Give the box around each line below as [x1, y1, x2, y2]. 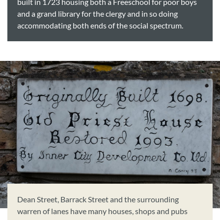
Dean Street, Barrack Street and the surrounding [17, 195, 179, 204]
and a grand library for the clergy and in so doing [17, 9, 178, 18]
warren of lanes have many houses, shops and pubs [17, 207, 188, 216]
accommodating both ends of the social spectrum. [17, 21, 183, 30]
